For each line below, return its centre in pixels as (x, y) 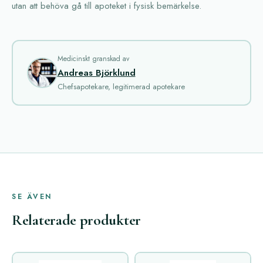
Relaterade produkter (76, 220)
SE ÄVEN (32, 197)
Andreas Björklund (96, 73)
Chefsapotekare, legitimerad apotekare (121, 86)
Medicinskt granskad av (93, 58)
